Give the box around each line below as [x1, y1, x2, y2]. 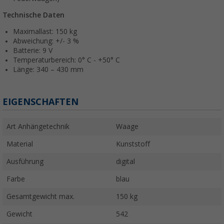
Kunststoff [116, 140, 150, 148]
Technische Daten [2, 11, 64, 19]
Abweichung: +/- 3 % [13, 37, 79, 45]
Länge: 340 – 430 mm [13, 65, 83, 74]
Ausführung [6, 157, 43, 166]
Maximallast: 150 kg [13, 27, 77, 36]
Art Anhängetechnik [6, 122, 69, 131]
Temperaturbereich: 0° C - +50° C [13, 56, 120, 64]
